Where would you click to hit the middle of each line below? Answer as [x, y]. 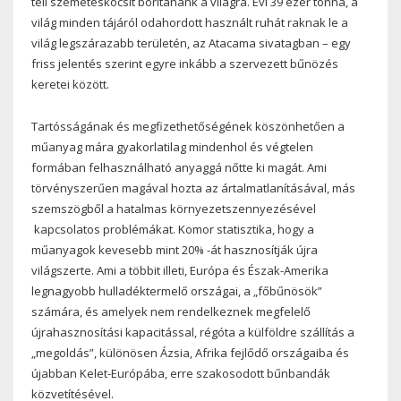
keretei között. [70, 84]
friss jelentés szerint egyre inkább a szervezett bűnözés [185, 64]
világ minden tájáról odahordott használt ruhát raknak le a [190, 22]
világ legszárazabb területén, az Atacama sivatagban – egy [191, 43]
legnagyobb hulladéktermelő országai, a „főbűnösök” [177, 290]
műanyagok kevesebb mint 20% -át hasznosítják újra [175, 249]
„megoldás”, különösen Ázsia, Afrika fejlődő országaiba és [190, 352]
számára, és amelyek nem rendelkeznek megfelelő [171, 311]
